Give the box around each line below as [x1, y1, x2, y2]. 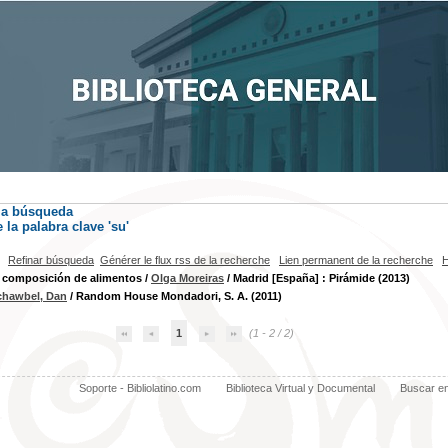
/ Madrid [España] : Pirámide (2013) [224, 272, 410, 284]
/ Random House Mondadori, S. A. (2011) [67, 290, 282, 302]
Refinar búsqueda [8, 254, 94, 266]
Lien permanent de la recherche [279, 254, 433, 266]
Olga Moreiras [151, 272, 224, 284]
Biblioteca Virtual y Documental [225, 382, 375, 394]
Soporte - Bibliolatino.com [78, 382, 201, 394]
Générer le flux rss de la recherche [100, 254, 270, 266]
